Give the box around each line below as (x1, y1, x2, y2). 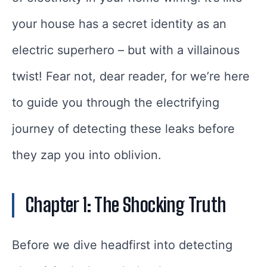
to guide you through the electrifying (12, 95, 219, 110)
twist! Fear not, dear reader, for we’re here (12, 69, 250, 84)
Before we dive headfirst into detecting (12, 238, 232, 253)
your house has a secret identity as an (12, 17, 226, 32)
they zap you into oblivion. (12, 148, 162, 163)
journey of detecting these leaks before (12, 122, 235, 136)
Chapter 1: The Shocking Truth (25, 194, 226, 217)
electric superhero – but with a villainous (12, 43, 240, 58)
